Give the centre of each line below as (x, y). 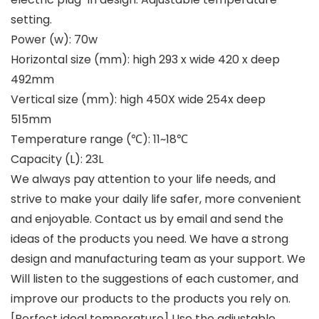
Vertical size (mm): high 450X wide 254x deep (138, 99)
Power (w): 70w (54, 39)
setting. (31, 19)
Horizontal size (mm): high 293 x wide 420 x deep (145, 59)
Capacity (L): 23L (57, 159)
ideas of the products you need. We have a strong (150, 239)
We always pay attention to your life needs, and (143, 179)
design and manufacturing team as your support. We (158, 258)
